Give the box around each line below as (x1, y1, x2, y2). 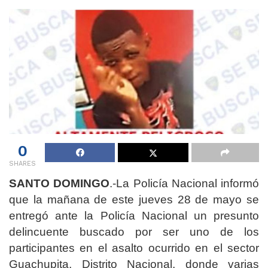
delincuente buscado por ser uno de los (9, 225, 259, 238)
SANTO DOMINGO (9, 176, 110, 190)
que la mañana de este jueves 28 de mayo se (9, 193, 259, 206)
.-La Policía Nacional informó (109, 176, 259, 190)
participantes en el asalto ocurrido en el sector (9, 241, 259, 254)
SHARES (9, 159, 36, 167)
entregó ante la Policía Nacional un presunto (9, 209, 259, 222)
